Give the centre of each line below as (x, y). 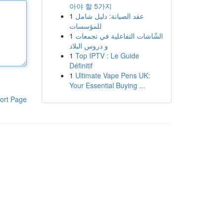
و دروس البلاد (88, 46)
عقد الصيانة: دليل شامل (109, 16)
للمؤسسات (85, 26)
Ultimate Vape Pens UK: (112, 75)
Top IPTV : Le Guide (107, 55)
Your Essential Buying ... (107, 85)
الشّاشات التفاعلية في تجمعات (119, 36)
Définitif (81, 65)
